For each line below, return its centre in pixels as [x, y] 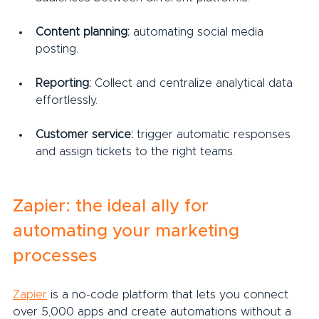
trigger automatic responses [214, 134]
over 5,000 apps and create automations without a [154, 312]
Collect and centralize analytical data [194, 83]
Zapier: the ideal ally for [113, 206]
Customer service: [84, 134]
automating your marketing [129, 231]
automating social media [198, 32]
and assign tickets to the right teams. [135, 151]
